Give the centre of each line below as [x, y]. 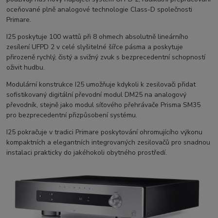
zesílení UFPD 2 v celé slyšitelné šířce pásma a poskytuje [95, 47]
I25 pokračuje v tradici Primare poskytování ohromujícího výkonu [105, 132]
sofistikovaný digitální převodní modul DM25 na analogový [97, 95]
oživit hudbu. [26, 68]
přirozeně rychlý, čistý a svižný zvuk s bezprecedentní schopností [106, 57]
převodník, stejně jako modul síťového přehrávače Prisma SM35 [104, 105]
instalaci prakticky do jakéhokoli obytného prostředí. [87, 153]
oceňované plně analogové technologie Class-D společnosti [100, 10]
